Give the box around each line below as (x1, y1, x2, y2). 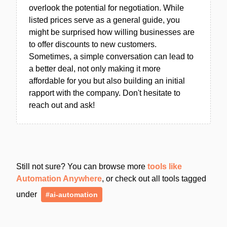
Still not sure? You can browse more (16, 162, 147, 171)
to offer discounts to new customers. (29, 40, 157, 49)
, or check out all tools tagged (102, 174, 206, 183)
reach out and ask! (29, 100, 95, 109)
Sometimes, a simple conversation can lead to (29, 52, 194, 61)
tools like (147, 162, 182, 171)
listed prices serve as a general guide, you (29, 15, 180, 24)
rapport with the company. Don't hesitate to (29, 88, 180, 97)
